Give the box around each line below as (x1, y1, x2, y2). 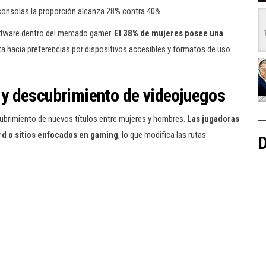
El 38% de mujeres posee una (114, 28, 223, 39)
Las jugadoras (187, 113, 239, 124)
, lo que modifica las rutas (118, 129, 206, 140)
